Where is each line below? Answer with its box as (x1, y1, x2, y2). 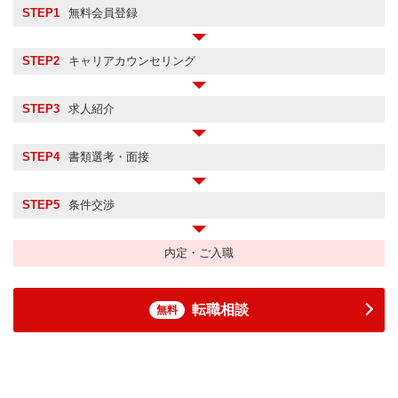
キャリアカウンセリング (68, 54, 195, 68)
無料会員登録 (68, 6, 138, 20)
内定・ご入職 (164, 246, 234, 260)
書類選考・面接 (68, 150, 149, 164)
